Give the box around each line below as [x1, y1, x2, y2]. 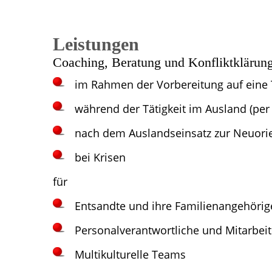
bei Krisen [75, 150, 126, 165]
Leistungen [53, 34, 139, 54]
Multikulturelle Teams [75, 247, 186, 262]
